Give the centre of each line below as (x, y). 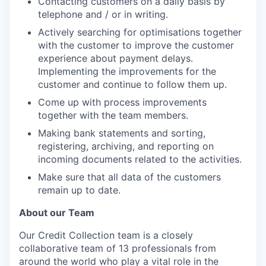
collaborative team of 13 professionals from (118, 248)
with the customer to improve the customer (136, 45)
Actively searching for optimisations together (140, 32)
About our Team (57, 212)
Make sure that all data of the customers (129, 177)
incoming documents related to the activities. (140, 159)
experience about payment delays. (115, 58)
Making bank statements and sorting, (122, 133)
